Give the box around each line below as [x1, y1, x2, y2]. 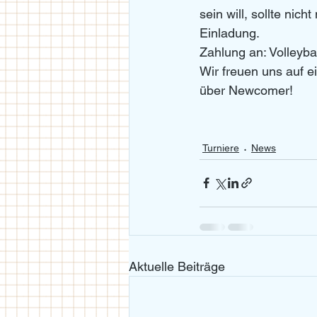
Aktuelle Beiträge [129, 258, 225, 274]
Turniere [202, 142, 239, 154]
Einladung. [200, 25, 263, 40]
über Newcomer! [200, 82, 293, 98]
